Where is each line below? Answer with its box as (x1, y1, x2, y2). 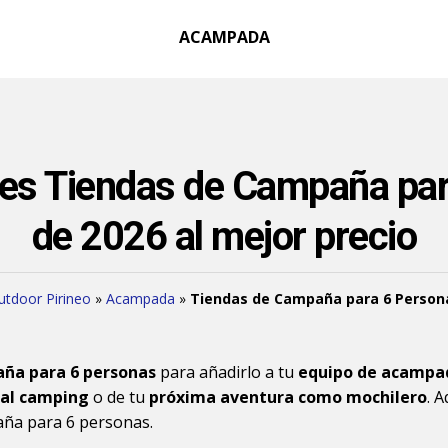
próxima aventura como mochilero (149, 386, 427, 408)
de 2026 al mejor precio (31, 213, 417, 260)
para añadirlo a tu (156, 361, 298, 383)
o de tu (89, 386, 149, 408)
